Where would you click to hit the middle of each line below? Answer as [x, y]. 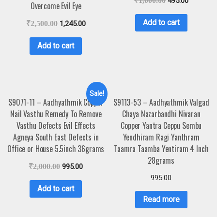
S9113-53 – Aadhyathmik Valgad [161, 102]
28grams [161, 161]
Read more [161, 200]
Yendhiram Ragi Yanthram [161, 137]
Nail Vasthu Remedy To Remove [56, 114]
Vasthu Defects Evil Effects [56, 126]
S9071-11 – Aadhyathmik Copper [56, 102]
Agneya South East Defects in [56, 137]
